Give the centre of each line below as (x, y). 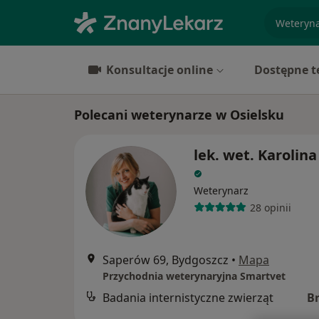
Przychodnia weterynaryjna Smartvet (194, 276)
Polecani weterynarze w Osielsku (179, 115)
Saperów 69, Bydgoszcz (166, 260)
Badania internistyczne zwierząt (188, 298)
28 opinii (270, 207)
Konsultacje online (159, 70)
